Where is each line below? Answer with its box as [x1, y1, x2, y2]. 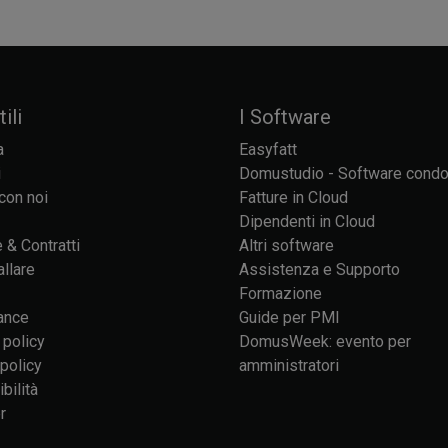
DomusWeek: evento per [239, 331, 411, 351]
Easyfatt [239, 139, 297, 159]
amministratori [239, 355, 339, 375]
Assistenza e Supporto [239, 259, 400, 279]
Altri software [239, 235, 334, 255]
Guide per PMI [239, 307, 340, 327]
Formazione [239, 283, 322, 303]
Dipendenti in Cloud [239, 211, 375, 231]
